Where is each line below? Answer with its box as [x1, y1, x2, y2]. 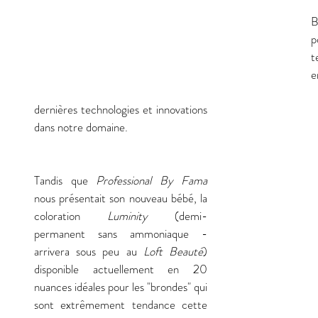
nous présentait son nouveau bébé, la [34, 190, 207, 207]
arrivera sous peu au [34, 243, 143, 261]
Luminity [107, 207, 175, 225]
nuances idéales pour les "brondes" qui [34, 278, 207, 296]
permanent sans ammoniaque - [34, 225, 207, 243]
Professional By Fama [96, 172, 207, 190]
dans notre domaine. [34, 119, 131, 136]
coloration [34, 207, 107, 225]
